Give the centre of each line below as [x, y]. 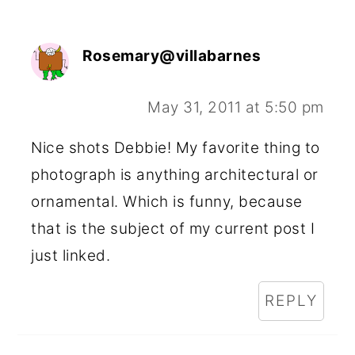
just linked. [71, 255]
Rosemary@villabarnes [172, 55]
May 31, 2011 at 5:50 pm [236, 107]
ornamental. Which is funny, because [167, 201]
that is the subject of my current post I [173, 228]
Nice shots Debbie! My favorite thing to [176, 147]
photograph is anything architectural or [175, 174]
